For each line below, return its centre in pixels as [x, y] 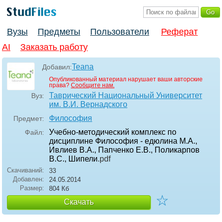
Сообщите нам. [93, 85]
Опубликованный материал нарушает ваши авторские [126, 80]
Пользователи [120, 32]
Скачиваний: [26, 170]
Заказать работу [54, 47]
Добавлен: [28, 179]
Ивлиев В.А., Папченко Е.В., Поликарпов [124, 150]
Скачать [79, 202]
